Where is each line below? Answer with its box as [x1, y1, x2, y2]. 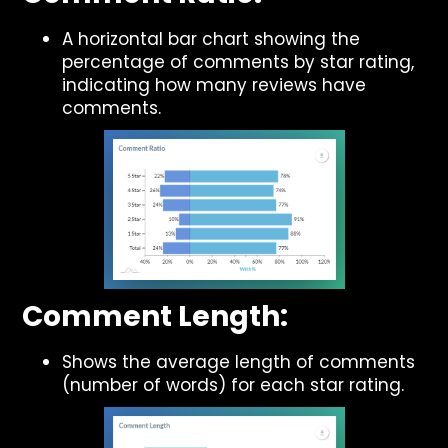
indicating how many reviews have [62, 73, 367, 97]
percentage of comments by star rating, [62, 50, 415, 74]
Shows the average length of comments [62, 350, 416, 374]
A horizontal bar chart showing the [62, 27, 361, 51]
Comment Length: [22, 297, 289, 336]
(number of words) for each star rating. [62, 373, 405, 397]
